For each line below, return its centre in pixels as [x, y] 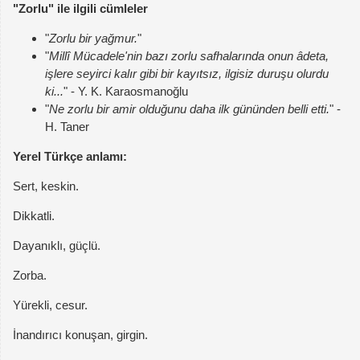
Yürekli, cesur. [50, 305]
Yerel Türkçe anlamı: [70, 157]
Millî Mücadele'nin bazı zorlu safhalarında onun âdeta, [189, 56]
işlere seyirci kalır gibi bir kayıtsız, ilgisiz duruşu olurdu [187, 74]
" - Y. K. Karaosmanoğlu [126, 92]
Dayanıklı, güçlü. [57, 246]
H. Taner [67, 127]
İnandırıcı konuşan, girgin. [80, 335]
